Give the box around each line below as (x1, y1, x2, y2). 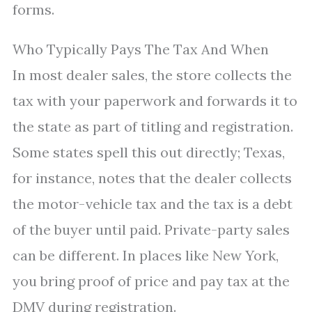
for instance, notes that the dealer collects (13, 169, 292, 187)
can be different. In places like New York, (13, 247, 279, 264)
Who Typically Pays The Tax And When (13, 40, 269, 58)
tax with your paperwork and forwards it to (13, 92, 297, 109)
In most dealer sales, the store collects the (13, 66, 292, 84)
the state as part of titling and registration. (13, 118, 293, 135)
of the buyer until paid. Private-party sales (13, 221, 290, 238)
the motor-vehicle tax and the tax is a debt (13, 195, 292, 212)
